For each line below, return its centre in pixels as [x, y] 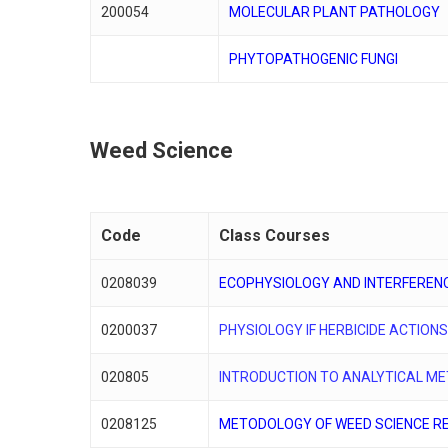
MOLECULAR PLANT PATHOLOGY [335, 11]
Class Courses [275, 235]
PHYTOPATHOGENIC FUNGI [314, 58]
